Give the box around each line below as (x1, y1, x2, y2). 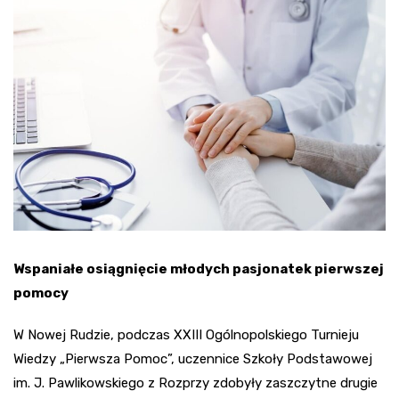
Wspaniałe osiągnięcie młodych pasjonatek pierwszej (13, 260, 384, 277)
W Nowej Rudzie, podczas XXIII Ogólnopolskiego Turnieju (13, 326, 359, 343)
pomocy (13, 284, 69, 301)
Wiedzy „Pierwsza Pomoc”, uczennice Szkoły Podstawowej (13, 350, 372, 367)
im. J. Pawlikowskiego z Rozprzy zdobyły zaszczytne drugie (13, 374, 378, 391)
